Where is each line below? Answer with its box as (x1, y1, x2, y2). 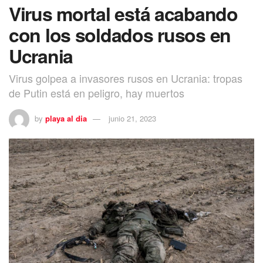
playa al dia (45, 112, 87, 124)
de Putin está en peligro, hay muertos (9, 85, 184, 101)
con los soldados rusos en (9, 21, 231, 49)
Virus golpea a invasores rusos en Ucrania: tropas (9, 70, 242, 86)
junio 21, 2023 (109, 112, 156, 124)
